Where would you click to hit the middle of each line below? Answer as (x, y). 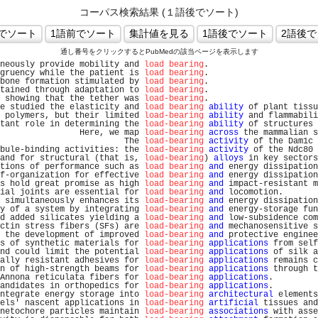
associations (238, 312)
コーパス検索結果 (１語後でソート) (159, 12)
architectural (241, 295)
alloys (229, 158)
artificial (234, 303)
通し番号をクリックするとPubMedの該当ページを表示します (159, 51)
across (224, 133)
